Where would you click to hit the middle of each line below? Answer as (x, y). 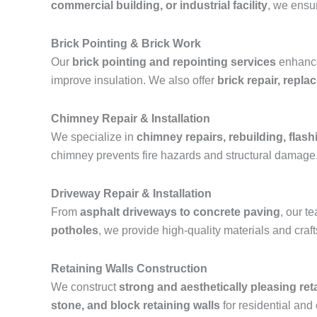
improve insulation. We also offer (134, 80)
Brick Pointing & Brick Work (126, 44)
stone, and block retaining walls (136, 305)
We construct (85, 287)
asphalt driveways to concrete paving (180, 212)
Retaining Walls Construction (129, 269)
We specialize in (94, 137)
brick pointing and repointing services (174, 62)
